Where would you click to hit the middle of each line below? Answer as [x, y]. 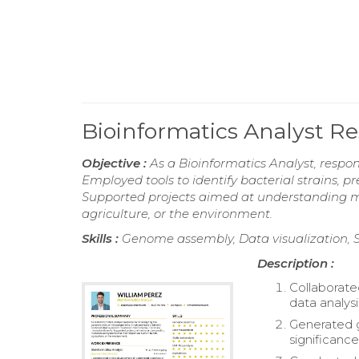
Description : [296, 264]
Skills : [102, 239]
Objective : [116, 163]
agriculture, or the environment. [177, 214]
